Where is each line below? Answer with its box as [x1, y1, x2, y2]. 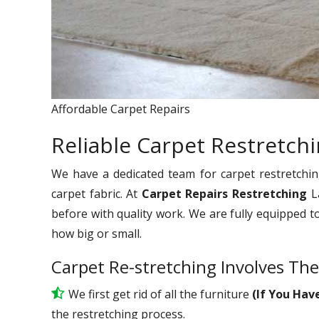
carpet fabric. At [51, 185, 142, 202]
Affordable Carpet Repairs [51, 100, 190, 117]
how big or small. [51, 225, 142, 241]
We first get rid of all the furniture [68, 286, 252, 302]
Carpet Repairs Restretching [141, 185, 311, 202]
